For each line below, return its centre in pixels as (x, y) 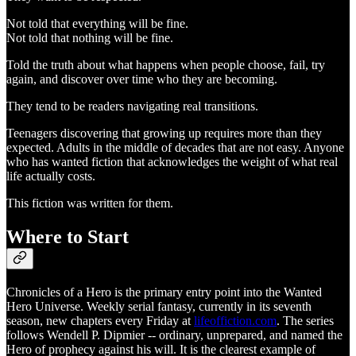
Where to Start (68, 236)
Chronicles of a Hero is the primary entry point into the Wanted (164, 292)
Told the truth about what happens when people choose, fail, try (166, 65)
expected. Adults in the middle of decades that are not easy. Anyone (175, 148)
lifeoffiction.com (235, 320)
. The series (305, 320)
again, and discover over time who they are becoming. (142, 79)
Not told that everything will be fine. (97, 24)
